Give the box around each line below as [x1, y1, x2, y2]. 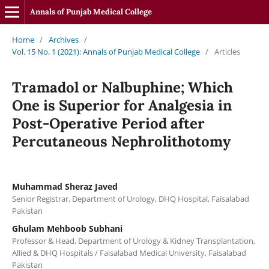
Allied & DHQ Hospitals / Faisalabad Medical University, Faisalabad [11, 247, 246, 258]
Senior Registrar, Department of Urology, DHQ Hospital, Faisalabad [11, 193, 249, 204]
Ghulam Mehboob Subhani [11, 222, 122, 234]
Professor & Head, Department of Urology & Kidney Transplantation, [11, 235, 255, 246]
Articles [214, 46, 240, 57]
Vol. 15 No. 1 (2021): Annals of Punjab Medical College [11, 46, 200, 57]
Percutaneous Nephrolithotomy [11, 131, 231, 151]
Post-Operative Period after [11, 113, 205, 133]
